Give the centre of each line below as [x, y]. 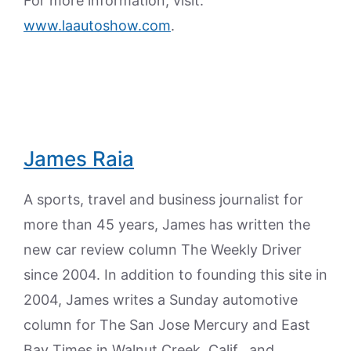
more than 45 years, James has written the [167, 224]
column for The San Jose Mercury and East [167, 325]
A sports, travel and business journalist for [163, 199]
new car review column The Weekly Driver [163, 250]
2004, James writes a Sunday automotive [161, 300]
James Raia [79, 159]
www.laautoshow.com [97, 25]
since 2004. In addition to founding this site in [175, 275]
